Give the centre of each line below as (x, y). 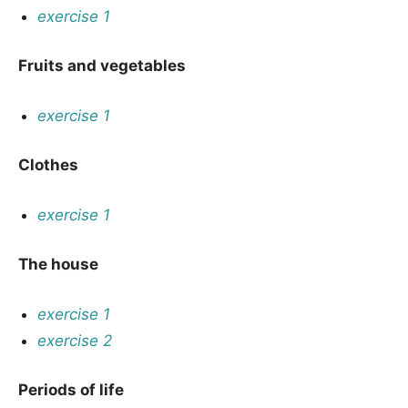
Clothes (48, 165)
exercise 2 (75, 340)
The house (58, 264)
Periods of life (71, 390)
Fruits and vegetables (102, 66)
